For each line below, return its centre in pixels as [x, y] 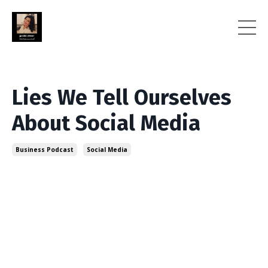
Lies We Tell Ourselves [122, 98]
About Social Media [106, 123]
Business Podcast [45, 150]
